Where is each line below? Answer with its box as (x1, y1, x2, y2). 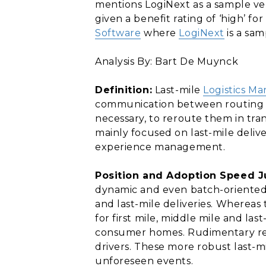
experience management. (95, 141, 226, 153)
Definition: (95, 84, 153, 96)
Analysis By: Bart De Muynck (95, 56, 239, 67)
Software (95, 27, 141, 39)
